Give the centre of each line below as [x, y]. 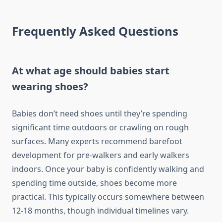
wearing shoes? [50, 87]
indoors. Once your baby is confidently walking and [108, 169]
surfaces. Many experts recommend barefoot [97, 141]
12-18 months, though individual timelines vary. [100, 211]
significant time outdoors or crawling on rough [100, 128]
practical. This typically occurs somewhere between [108, 197]
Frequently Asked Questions [95, 31]
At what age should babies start [91, 71]
